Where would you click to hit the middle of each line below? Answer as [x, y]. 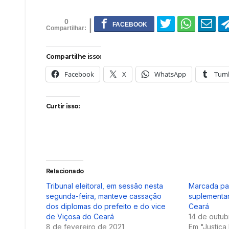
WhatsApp [170, 74]
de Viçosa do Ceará [80, 217]
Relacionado [65, 171]
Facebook [79, 74]
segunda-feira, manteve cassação [104, 196]
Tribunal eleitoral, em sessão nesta [105, 186]
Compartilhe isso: [74, 57]
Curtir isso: [63, 106]
